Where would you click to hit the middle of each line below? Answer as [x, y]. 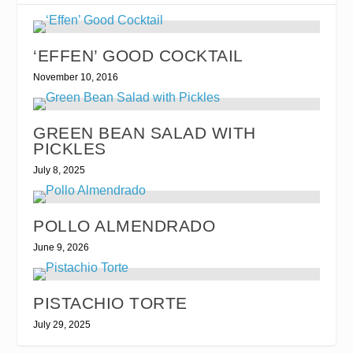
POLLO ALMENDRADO [124, 225]
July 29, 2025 [62, 324]
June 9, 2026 [61, 247]
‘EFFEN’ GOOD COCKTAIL [138, 55]
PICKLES [70, 148]
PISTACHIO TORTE [110, 303]
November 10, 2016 [76, 77]
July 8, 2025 [59, 170]
